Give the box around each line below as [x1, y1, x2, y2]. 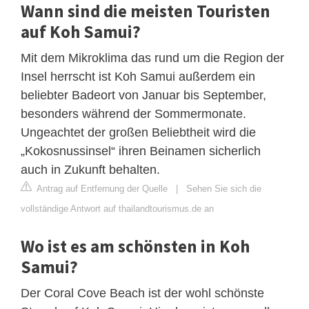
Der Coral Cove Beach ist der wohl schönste [21, 286, 264, 300]
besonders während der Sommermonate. [21, 106, 246, 121]
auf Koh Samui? [21, 20, 141, 43]
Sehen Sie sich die [186, 183, 261, 194]
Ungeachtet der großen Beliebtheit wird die [21, 125, 256, 139]
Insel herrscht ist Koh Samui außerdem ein [21, 69, 255, 83]
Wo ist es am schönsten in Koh [21, 235, 250, 257]
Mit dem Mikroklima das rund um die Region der [21, 50, 284, 65]
